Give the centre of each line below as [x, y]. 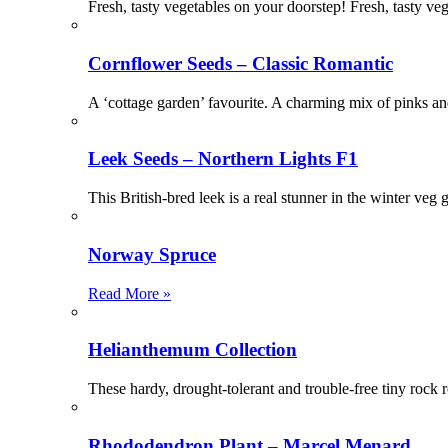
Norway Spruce [152, 254]
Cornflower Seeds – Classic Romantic [240, 63]
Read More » [129, 293]
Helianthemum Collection [192, 350]
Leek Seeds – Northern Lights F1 [223, 159]
